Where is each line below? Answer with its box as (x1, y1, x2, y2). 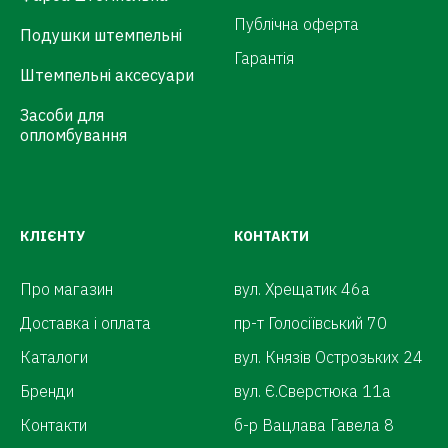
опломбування (20, 125, 127, 145)
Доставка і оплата (20, 313, 151, 333)
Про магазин (20, 279, 113, 299)
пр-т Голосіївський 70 (234, 313, 387, 333)
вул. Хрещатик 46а (234, 279, 370, 299)
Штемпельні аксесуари (20, 65, 194, 85)
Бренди (20, 381, 74, 401)
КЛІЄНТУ (20, 227, 85, 245)
